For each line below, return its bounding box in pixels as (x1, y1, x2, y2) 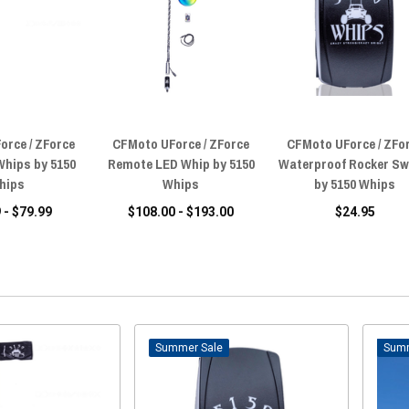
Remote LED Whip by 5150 (107, 153, 255, 173)
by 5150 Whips (314, 173, 396, 194)
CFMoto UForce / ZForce (112, 133, 250, 153)
